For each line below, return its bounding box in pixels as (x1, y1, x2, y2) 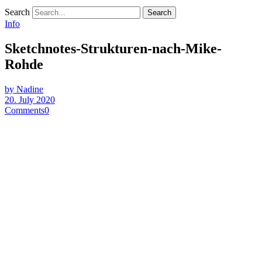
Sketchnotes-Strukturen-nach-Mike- (5, 40, 222, 56)
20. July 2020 (5, 94, 55, 105)
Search (5, 7, 30, 17)
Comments (5, 105, 44, 115)
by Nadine (5, 84, 43, 94)
